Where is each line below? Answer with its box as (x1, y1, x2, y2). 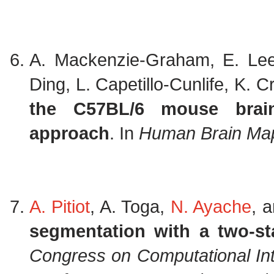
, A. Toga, (90, 196, 171, 217)
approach (29, 123, 109, 144)
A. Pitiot (29, 196, 91, 217)
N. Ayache (170, 196, 252, 217)
